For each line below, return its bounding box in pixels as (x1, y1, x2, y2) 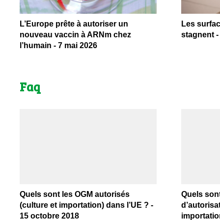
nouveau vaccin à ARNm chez (20, 30, 131, 39)
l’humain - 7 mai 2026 (20, 41, 97, 50)
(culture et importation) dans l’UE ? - (20, 201, 153, 210)
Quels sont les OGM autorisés (20, 190, 130, 199)
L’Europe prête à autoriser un (20, 20, 128, 28)
